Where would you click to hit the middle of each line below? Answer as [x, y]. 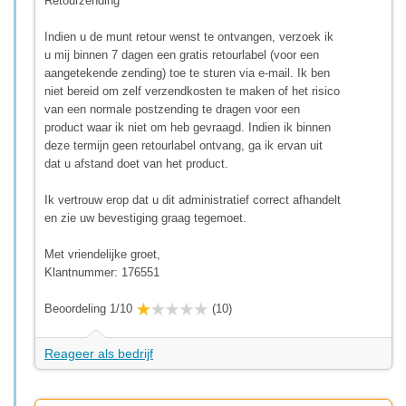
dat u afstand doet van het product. [136, 163]
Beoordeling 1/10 [88, 308]
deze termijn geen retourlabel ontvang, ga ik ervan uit [184, 145]
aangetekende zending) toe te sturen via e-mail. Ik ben [187, 72]
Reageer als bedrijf [99, 353]
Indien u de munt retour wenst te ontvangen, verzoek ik [189, 36]
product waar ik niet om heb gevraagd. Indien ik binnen [188, 127]
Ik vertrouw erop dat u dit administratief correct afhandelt [193, 199]
